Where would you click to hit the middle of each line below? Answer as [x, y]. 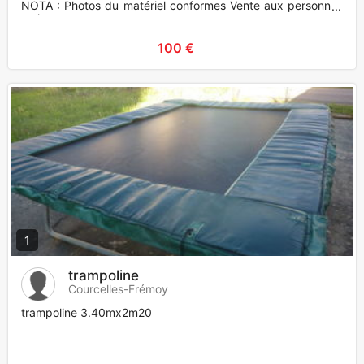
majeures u [50, 19]
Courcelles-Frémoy [118, 289]
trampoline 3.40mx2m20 [87, 313]
